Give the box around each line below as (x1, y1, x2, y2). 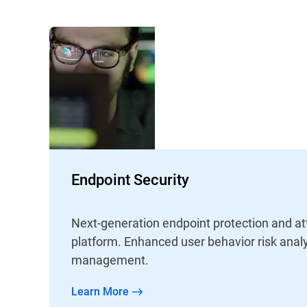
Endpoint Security (71, 169, 189, 190)
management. (71, 251, 149, 269)
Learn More (77, 284, 129, 299)
